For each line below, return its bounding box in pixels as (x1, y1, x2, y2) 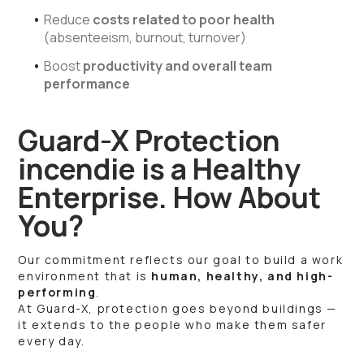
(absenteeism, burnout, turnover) (44, 28, 247, 46)
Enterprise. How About (18, 177, 322, 217)
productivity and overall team (83, 56, 273, 75)
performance (44, 74, 131, 93)
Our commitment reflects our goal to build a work (18, 251, 344, 267)
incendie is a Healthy (18, 149, 301, 188)
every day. (18, 332, 85, 349)
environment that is (18, 267, 152, 284)
